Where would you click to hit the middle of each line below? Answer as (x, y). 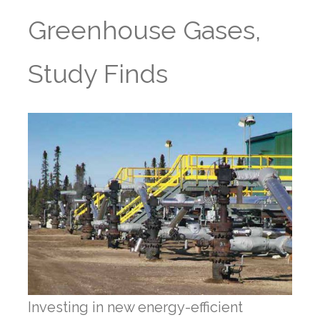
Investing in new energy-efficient (135, 307)
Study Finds (98, 74)
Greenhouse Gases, (144, 30)
